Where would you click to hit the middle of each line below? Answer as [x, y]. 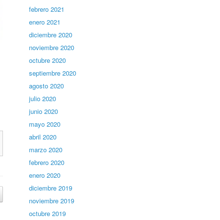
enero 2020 [45, 175]
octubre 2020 [48, 60]
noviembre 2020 [52, 47]
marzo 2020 [46, 150]
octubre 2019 [48, 213]
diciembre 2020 [51, 35]
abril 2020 [43, 137]
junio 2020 [44, 111]
